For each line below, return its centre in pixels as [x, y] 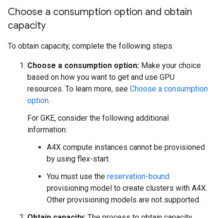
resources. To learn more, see [79, 89]
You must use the [77, 176]
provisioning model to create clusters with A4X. [127, 188]
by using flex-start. [78, 159]
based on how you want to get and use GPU [101, 77]
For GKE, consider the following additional [98, 118]
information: [47, 130]
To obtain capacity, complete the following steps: [91, 46]
